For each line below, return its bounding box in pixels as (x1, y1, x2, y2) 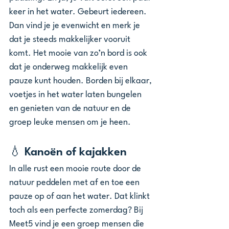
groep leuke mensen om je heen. (9, 118, 131, 127)
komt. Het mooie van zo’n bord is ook (9, 49, 149, 58)
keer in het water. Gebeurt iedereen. (9, 8, 149, 16)
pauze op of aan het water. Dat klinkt (9, 192, 152, 201)
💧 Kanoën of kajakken (9, 147, 127, 158)
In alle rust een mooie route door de (9, 165, 143, 173)
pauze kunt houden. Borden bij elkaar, (9, 77, 154, 85)
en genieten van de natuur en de (9, 104, 133, 113)
